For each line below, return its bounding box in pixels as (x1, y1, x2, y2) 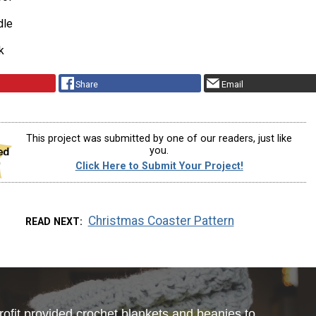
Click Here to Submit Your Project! (75, 159, 243, 172)
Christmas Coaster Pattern (87, 214, 234, 229)
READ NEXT (25, 216, 80, 228)
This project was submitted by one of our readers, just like (26, 133, 293, 145)
